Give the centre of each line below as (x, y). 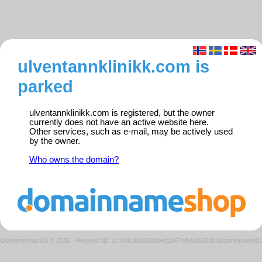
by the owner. (55, 141)
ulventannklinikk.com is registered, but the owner (122, 113)
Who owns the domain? (74, 160)
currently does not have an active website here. (119, 123)
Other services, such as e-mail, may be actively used (131, 132)
